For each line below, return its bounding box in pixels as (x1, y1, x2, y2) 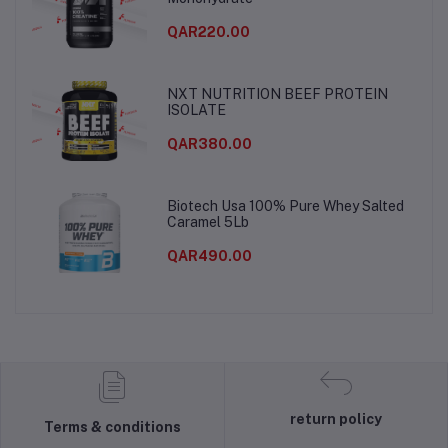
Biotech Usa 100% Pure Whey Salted (166, 198, 404, 215)
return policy (289, 410, 382, 427)
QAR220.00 (166, 24, 250, 41)
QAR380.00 (166, 136, 252, 153)
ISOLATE (166, 102, 226, 119)
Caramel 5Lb (166, 214, 249, 231)
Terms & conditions (43, 418, 181, 435)
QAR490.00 (166, 248, 252, 265)
